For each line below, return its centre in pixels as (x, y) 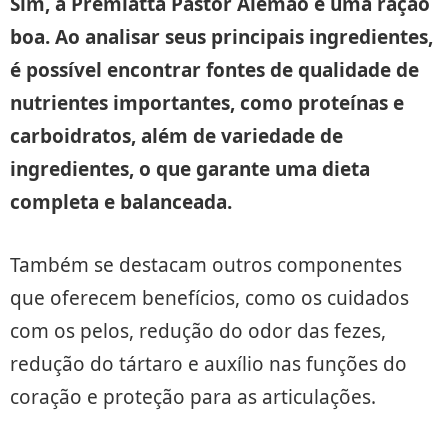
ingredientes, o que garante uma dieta (190, 168)
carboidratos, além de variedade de (176, 135)
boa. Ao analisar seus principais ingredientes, (221, 36)
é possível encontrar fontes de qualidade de (214, 69)
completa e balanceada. (121, 201)
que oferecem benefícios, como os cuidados (209, 297)
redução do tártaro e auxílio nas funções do (208, 363)
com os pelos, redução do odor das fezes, (198, 330)
